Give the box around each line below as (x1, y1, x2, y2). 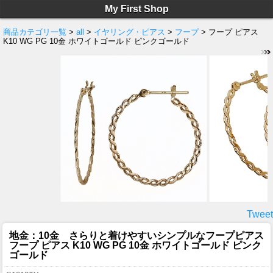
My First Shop (104, 4, 169, 14)
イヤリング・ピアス (94, 27, 165, 37)
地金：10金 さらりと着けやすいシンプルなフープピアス (9, 230, 264, 241)
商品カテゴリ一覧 (3, 27, 66, 37)
